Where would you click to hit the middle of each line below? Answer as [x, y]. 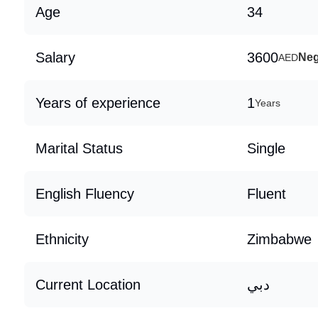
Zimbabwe [279, 239]
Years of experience [98, 103]
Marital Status [79, 148]
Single [266, 148]
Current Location [88, 285]
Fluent [267, 194]
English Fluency [85, 194]
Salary [55, 57]
